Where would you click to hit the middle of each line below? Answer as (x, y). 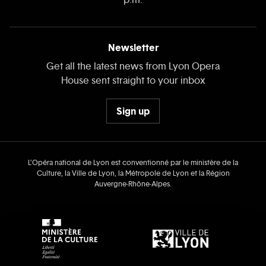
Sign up (133, 111)
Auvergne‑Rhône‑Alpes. (133, 184)
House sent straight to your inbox (133, 81)
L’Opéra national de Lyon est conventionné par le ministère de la (133, 163)
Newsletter (133, 48)
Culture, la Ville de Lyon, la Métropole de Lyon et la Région (133, 174)
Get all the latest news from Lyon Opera (133, 66)
